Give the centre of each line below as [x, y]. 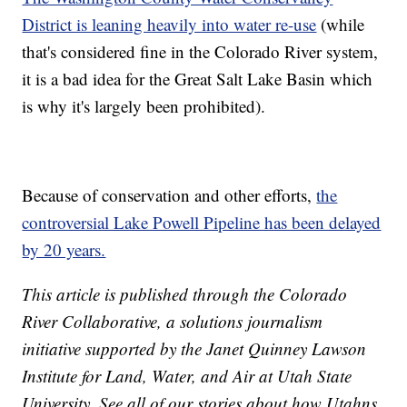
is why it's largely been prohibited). [144, 106]
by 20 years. [64, 250]
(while [341, 25]
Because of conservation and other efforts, [169, 195]
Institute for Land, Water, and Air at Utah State [187, 376]
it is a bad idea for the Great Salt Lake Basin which [198, 79]
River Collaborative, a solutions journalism [173, 322]
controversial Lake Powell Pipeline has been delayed [202, 223]
